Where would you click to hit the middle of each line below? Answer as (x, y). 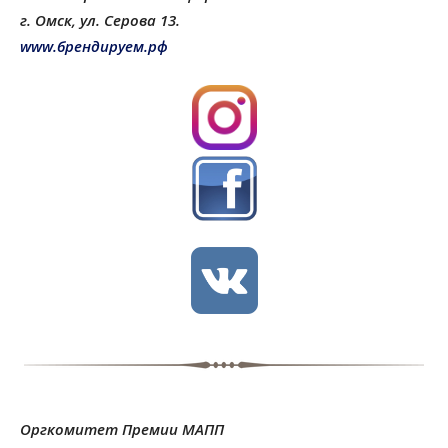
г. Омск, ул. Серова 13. (100, 19)
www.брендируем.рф (94, 45)
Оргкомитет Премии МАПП (124, 429)
